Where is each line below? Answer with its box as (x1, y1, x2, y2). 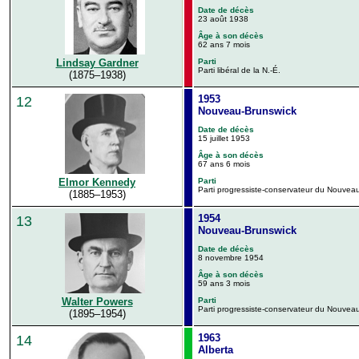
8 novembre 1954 (198, 252, 264, 262)
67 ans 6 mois (198, 159, 250, 168)
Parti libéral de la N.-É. (198, 65, 280, 75)
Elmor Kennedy (58, 176, 135, 189)
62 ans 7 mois (198, 39, 250, 49)
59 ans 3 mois (198, 278, 250, 288)
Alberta (198, 343, 233, 356)
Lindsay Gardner (55, 56, 139, 69)
